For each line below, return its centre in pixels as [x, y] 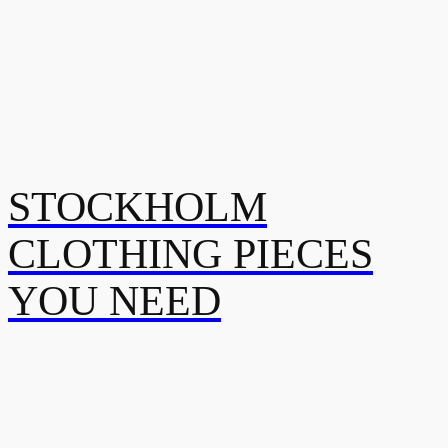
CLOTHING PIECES [190, 253]
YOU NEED [114, 300]
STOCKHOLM [137, 206]
